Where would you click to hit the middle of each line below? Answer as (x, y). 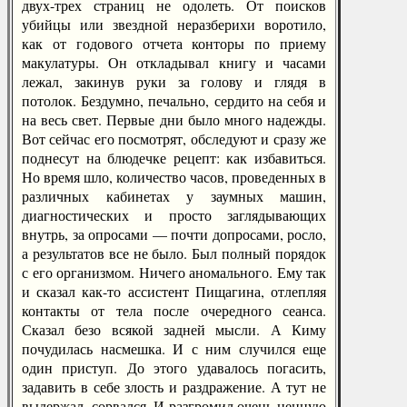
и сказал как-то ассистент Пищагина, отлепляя (174, 291)
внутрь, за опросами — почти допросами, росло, (174, 234)
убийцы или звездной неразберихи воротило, (174, 24)
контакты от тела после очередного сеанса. (174, 310)
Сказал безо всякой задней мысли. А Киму (174, 329)
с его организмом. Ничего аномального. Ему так (174, 272)
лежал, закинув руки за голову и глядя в (174, 81)
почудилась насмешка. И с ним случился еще (174, 348)
